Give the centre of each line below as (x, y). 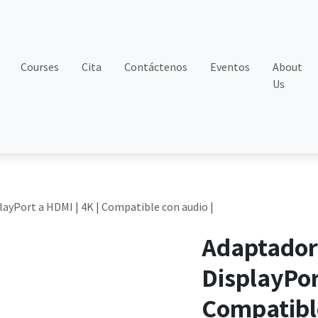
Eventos (230, 67)
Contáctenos (156, 67)
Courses (40, 67)
